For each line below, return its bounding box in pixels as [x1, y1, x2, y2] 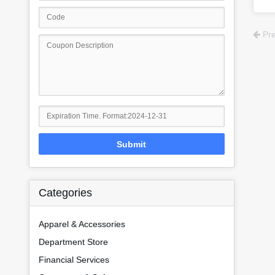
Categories [39, 187, 92, 199]
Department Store [39, 237, 108, 247]
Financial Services [39, 255, 109, 265]
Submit [117, 139, 147, 149]
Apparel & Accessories [39, 219, 125, 230]
